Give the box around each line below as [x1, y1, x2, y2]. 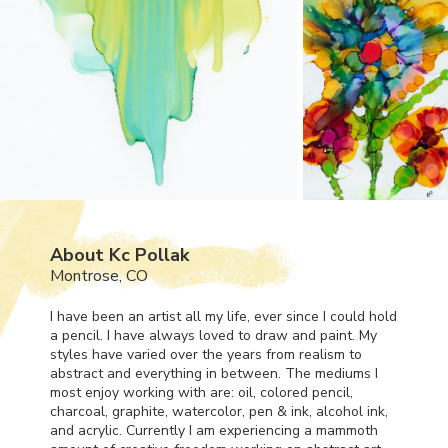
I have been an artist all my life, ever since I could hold [50, 306, 397, 326]
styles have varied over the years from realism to [50, 344, 362, 364]
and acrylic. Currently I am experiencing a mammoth [50, 420, 378, 440]
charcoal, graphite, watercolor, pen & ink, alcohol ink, [50, 401, 388, 421]
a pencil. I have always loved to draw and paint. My [50, 325, 377, 345]
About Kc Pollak [50, 242, 189, 267]
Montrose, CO [50, 264, 148, 287]
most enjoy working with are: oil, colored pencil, [50, 382, 353, 402]
